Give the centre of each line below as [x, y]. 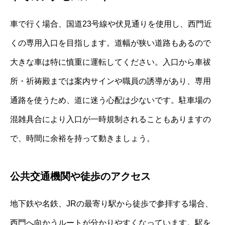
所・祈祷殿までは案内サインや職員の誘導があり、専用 [110, 81]
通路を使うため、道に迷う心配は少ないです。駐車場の [110, 100]
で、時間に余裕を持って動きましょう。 [82, 138]
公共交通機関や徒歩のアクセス [80, 176]
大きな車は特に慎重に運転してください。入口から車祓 [110, 62]
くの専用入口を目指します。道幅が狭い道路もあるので [110, 43]
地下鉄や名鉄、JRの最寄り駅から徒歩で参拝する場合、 [111, 203]
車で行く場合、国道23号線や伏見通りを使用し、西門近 [111, 24]
